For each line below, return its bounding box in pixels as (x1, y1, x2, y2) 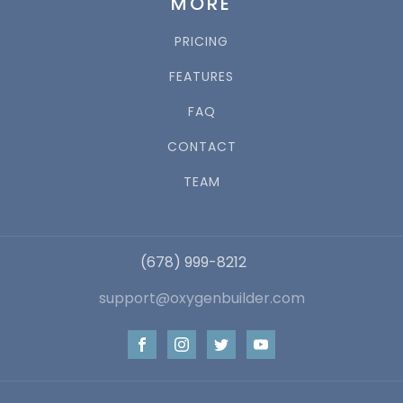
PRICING (175, 32, 228, 51)
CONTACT (166, 138, 237, 157)
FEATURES (169, 67, 234, 86)
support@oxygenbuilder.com (98, 288, 305, 309)
